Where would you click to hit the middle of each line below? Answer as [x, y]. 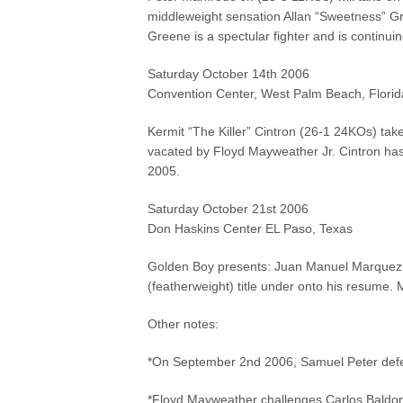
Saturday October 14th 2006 [229, 74]
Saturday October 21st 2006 [228, 209]
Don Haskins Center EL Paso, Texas [251, 228]
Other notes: [184, 324]
